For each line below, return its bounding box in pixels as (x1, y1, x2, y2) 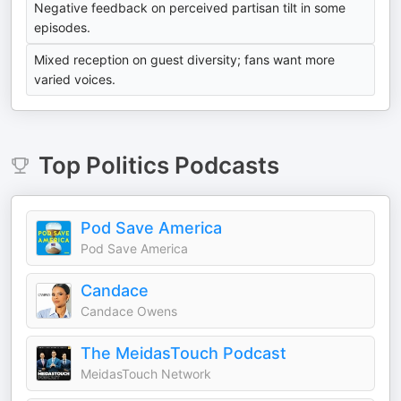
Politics (85, 151, 169, 179)
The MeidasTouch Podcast (81, 344, 286, 363)
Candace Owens (81, 303, 177, 319)
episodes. (34, 20, 90, 35)
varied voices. (34, 72, 115, 87)
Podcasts (168, 151, 279, 179)
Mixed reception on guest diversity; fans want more (34, 52, 335, 67)
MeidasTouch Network (81, 366, 211, 381)
